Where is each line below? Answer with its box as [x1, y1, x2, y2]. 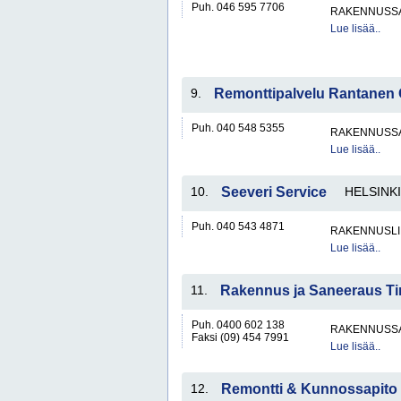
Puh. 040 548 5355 [192, 122, 285, 134]
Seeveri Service [221, 184, 327, 200]
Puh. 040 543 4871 [192, 220, 285, 233]
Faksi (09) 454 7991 [192, 331, 289, 344]
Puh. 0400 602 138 [192, 319, 285, 331]
